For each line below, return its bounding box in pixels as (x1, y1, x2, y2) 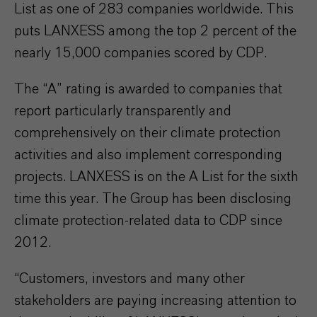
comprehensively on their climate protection (14, 126, 281, 140)
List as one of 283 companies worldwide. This (14, 2, 294, 16)
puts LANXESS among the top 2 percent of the (14, 24, 296, 38)
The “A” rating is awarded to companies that (14, 82, 282, 96)
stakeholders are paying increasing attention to (14, 294, 296, 308)
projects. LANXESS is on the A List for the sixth (14, 170, 299, 184)
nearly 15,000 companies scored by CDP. (14, 46, 267, 60)
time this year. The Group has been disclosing (14, 192, 292, 206)
